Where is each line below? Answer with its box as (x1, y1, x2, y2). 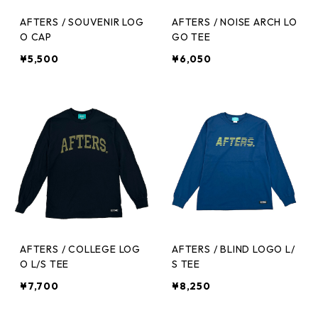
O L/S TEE (20, 258, 70, 270)
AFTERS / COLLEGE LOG (20, 243, 141, 256)
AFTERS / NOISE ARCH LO (172, 16, 297, 28)
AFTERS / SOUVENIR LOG (20, 16, 144, 28)
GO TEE (172, 31, 211, 43)
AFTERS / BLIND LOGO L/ (172, 243, 295, 256)
